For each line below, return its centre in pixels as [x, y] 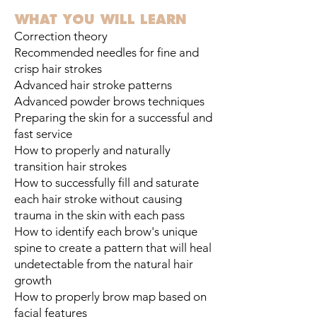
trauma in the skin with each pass [99, 215]
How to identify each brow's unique [106, 232]
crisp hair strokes [58, 69]
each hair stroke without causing [98, 199]
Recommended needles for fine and [106, 53]
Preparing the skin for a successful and [113, 118]
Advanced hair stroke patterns [93, 85]
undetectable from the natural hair [104, 264]
